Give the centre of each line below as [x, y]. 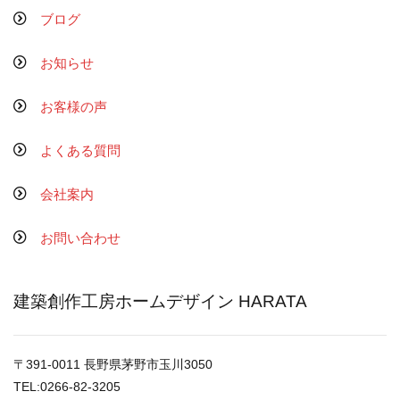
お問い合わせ [80, 238]
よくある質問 [80, 150]
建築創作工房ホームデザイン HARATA [160, 301]
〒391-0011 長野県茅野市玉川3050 [113, 364]
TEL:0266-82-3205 [67, 386]
